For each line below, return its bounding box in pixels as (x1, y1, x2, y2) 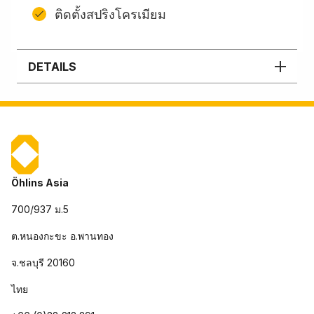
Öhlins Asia (11, 177, 69, 189)
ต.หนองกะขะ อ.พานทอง (11, 230, 114, 242)
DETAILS (28, 59, 76, 74)
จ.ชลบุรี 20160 (11, 257, 75, 268)
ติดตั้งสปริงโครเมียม (55, 6, 166, 22)
